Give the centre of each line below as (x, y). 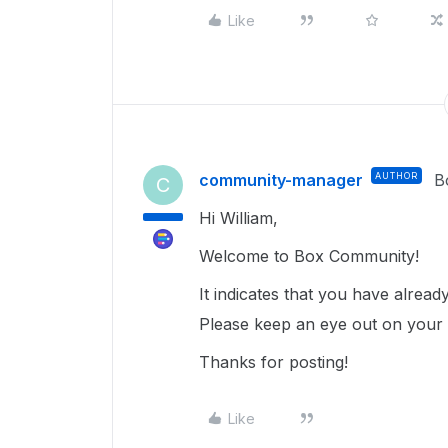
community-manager (281, 180)
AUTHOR (396, 175)
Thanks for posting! (273, 362)
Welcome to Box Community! (311, 256)
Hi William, (241, 218)
